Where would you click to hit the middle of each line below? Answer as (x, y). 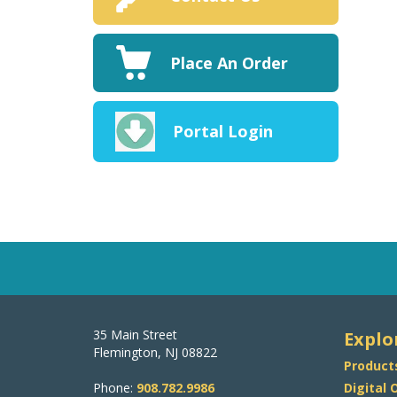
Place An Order (229, 62)
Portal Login (222, 132)
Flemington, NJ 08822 (155, 353)
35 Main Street (135, 335)
